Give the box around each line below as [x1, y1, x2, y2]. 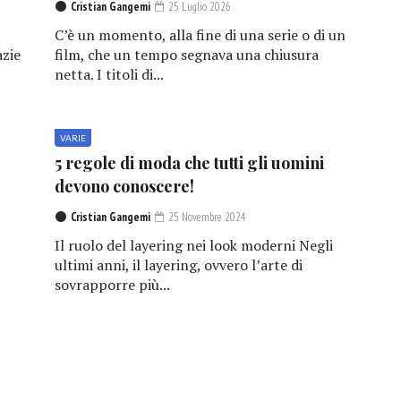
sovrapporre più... [54, 274, 170, 294]
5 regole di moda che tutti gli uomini [54, 151, 324, 174]
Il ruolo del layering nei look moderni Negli [54, 235, 333, 255]
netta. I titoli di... [54, 64, 164, 84]
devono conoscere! [54, 175, 194, 197]
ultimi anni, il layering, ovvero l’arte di [54, 254, 303, 275]
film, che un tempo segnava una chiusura [54, 44, 319, 64]
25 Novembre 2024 [165, 209, 246, 225]
